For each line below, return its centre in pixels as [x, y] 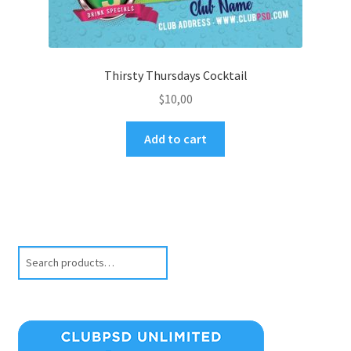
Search [34, 253]
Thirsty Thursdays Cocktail [175, 75]
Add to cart [175, 139]
